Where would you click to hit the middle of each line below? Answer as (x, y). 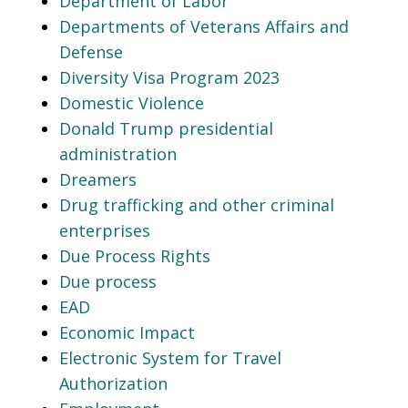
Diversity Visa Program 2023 (169, 77)
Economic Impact (127, 332)
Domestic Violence (132, 102)
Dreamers (98, 179)
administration (118, 153)
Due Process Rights (135, 255)
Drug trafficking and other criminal (197, 204)
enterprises (105, 230)
